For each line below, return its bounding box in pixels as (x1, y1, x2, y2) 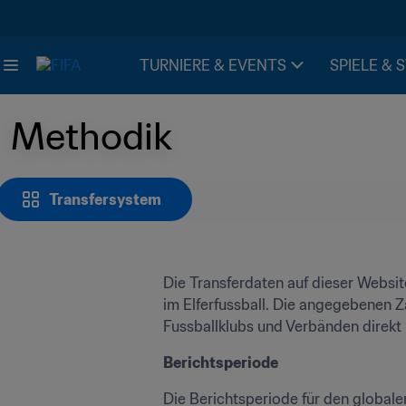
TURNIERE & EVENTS (140, 56, 286, 74)
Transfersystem (49, 190, 161, 208)
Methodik (11, 112, 172, 159)
